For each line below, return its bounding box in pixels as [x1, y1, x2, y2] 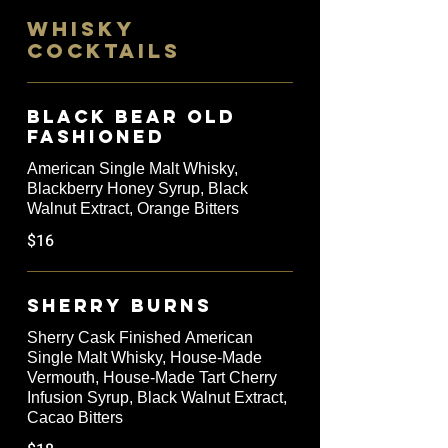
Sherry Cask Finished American [27, 329, 253, 347]
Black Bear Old [27, 105, 236, 129]
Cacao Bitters [27, 409, 123, 427]
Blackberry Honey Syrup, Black [27, 180, 248, 198]
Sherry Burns [27, 294, 212, 318]
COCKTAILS [27, 38, 181, 64]
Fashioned [27, 125, 165, 149]
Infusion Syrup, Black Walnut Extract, [27, 389, 287, 407]
